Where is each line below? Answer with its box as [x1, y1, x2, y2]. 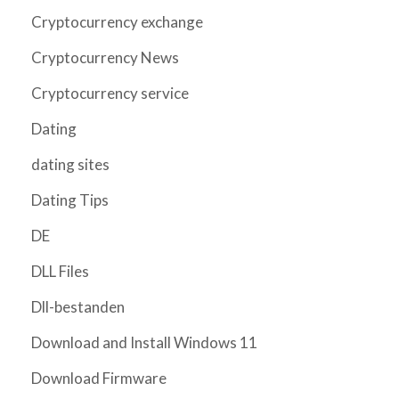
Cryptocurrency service [31, 84, 189, 102]
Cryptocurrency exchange [31, 12, 203, 31]
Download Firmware [31, 369, 167, 387]
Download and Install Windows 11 [31, 333, 257, 352]
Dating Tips [31, 191, 109, 209]
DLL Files [31, 262, 89, 281]
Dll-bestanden [31, 297, 125, 316]
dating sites [31, 155, 110, 174]
